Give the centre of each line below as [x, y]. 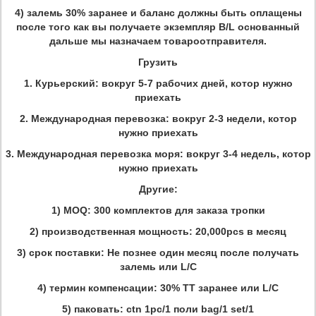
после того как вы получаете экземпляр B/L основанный [158, 27]
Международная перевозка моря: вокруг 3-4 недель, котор [164, 154]
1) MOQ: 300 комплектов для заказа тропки [158, 210]
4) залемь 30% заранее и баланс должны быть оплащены [158, 13]
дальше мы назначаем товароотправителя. [158, 41]
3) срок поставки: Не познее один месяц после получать [158, 253]
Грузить [158, 62]
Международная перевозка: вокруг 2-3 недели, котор [164, 119]
